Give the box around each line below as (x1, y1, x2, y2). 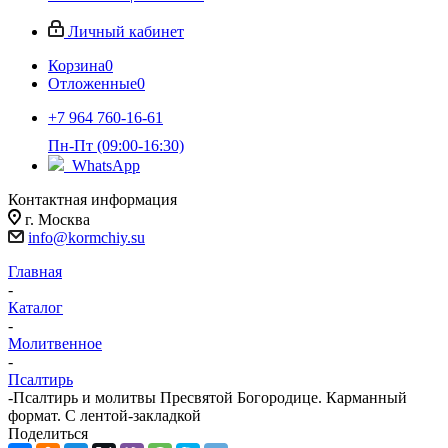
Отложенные (48, 75, 137, 92)
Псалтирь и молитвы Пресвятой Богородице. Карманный (13, 389, 407, 406)
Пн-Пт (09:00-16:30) (48, 137, 184, 154)
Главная (8, 263, 62, 280)
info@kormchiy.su (28, 229, 145, 246)
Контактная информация (8, 191, 177, 208)
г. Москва (25, 211, 90, 228)
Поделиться (8, 425, 88, 442)
